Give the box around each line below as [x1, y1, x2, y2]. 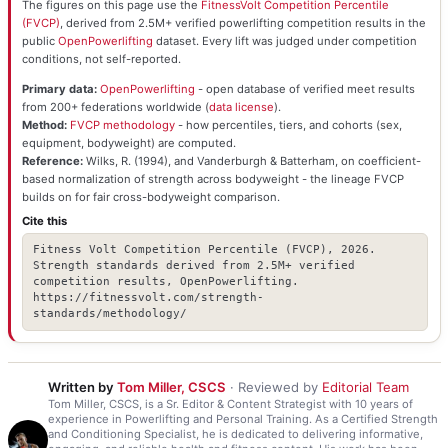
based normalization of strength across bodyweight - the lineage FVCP [21, 171, 404, 186]
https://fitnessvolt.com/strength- [32, 291, 264, 304]
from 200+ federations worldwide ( [21, 99, 209, 114]
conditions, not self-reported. [21, 52, 181, 67]
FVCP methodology [69, 117, 175, 132]
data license [208, 99, 274, 114]
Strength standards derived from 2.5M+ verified [32, 259, 355, 272]
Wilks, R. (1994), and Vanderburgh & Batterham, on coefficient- [82, 153, 421, 168]
